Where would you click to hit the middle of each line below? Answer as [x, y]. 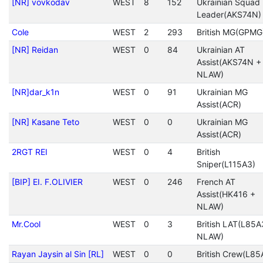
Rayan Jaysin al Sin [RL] [58, 254]
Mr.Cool [26, 224]
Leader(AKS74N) [229, 14]
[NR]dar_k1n [35, 92]
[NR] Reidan [35, 50]
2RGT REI [29, 152]
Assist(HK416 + [226, 194]
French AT [216, 182]
